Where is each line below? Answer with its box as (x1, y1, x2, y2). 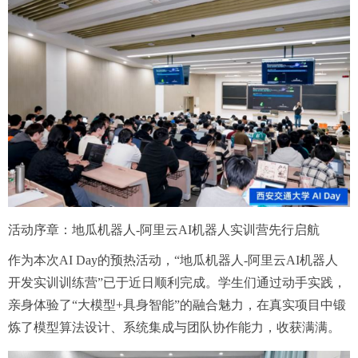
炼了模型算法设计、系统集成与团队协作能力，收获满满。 (8, 320, 340, 335)
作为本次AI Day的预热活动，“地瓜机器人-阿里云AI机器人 (8, 253, 338, 268)
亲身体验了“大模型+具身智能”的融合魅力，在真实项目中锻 (8, 298, 346, 312)
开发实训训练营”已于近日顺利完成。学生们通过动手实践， (8, 276, 346, 290)
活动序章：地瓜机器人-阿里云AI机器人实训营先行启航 (8, 223, 320, 237)
